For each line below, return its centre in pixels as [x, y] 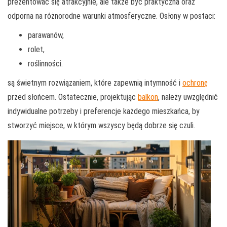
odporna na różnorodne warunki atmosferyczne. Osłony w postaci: [111, 16]
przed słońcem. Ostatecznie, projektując [73, 97]
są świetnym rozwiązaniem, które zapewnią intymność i [95, 83]
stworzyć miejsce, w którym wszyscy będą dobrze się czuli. [101, 126]
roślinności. [45, 64]
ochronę [195, 83]
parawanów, [46, 35]
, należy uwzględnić [188, 97]
